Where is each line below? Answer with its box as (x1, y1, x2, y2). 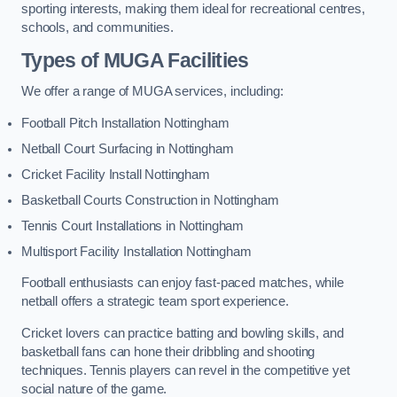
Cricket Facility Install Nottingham (21, 167, 210, 182)
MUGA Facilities (103, 48, 249, 72)
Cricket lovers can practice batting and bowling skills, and (21, 325, 344, 340)
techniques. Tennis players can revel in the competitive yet (21, 362, 350, 378)
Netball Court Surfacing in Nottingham (21, 141, 234, 156)
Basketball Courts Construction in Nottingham (21, 192, 279, 207)
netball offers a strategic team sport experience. (21, 294, 292, 309)
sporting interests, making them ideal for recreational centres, (21, 2, 365, 16)
